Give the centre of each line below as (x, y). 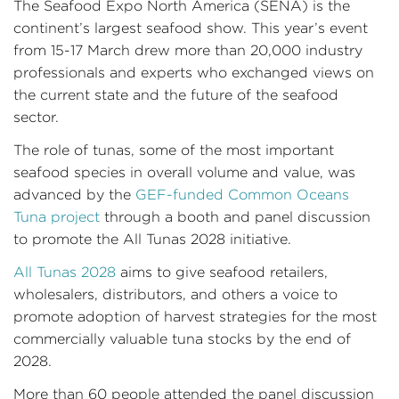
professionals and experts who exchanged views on (194, 73)
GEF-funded (179, 195)
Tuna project (57, 217)
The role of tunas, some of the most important (174, 150)
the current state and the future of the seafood (176, 95)
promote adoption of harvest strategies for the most (195, 317)
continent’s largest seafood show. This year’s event (191, 28)
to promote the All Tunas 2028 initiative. (152, 239)
